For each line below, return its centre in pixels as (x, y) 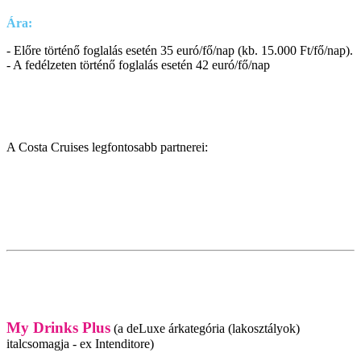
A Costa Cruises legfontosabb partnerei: (107, 147)
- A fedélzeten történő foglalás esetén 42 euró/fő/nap (138, 64)
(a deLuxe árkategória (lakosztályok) (205, 328)
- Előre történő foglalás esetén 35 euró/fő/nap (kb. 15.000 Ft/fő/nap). (180, 50)
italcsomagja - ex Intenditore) (80, 343)
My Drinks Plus (58, 327)
